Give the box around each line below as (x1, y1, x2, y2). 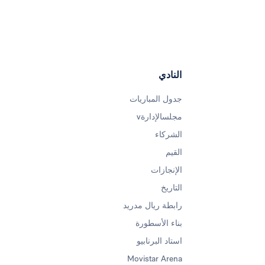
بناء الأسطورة (135, 218, 182, 228)
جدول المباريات (130, 94, 182, 104)
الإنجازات (151, 165, 182, 175)
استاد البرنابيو (137, 236, 182, 246)
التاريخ (161, 183, 182, 193)
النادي (159, 69, 182, 81)
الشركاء (155, 130, 182, 140)
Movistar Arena (127, 254, 182, 264)
